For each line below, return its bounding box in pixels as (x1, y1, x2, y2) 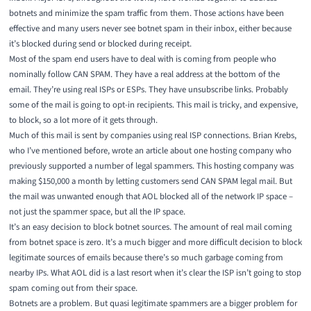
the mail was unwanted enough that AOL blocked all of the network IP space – (8, 190, 293, 203)
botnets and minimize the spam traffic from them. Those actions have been (8, 7, 284, 20)
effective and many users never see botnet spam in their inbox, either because (8, 22, 292, 35)
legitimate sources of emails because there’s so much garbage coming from (8, 251, 283, 264)
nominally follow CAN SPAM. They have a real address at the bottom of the (8, 68, 280, 81)
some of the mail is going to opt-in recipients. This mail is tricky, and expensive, (8, 99, 298, 112)
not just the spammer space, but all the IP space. (8, 205, 185, 219)
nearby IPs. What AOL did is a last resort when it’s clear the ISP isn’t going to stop (8, 267, 301, 280)
